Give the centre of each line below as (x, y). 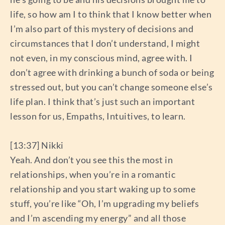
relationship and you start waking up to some (103, 189)
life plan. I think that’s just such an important (102, 102)
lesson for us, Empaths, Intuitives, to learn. (98, 116)
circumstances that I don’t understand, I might (105, 43)
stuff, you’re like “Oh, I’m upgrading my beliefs (104, 203)
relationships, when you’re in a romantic (93, 174)
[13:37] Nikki (37, 145)
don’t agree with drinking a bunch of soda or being (112, 73)
